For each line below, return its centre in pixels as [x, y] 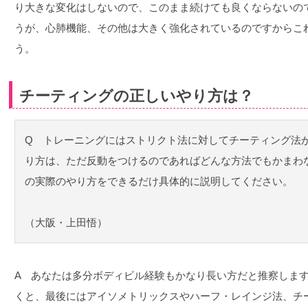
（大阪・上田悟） [66, 223]
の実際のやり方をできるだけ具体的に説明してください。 [159, 181]
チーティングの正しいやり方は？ [137, 96]
